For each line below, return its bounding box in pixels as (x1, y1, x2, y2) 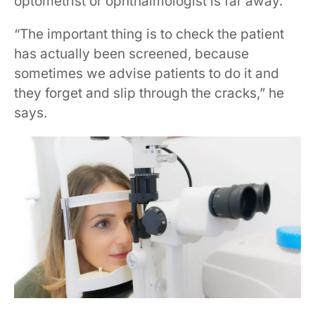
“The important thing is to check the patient (14, 26, 284, 42)
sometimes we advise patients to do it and (14, 65, 279, 82)
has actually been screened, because (14, 46, 249, 62)
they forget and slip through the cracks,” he (14, 85, 284, 101)
